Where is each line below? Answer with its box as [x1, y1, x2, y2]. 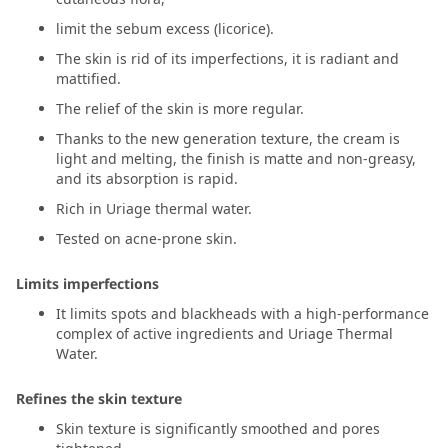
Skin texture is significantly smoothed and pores [56, 419, 380, 439]
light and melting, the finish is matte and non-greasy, [56, 149, 416, 169]
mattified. [56, 69, 121, 89]
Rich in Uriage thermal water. [56, 199, 252, 219]
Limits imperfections [16, 274, 159, 294]
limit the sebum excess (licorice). [56, 19, 274, 39]
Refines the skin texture [16, 389, 182, 409]
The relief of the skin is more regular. [56, 99, 304, 119]
